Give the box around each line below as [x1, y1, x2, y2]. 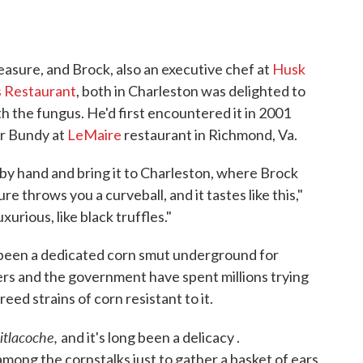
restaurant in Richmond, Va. [122, 126, 297, 144]
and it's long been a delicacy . [61, 328, 240, 347]
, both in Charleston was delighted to [76, 82, 305, 100]
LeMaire [67, 126, 122, 144]
